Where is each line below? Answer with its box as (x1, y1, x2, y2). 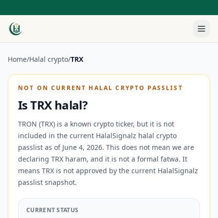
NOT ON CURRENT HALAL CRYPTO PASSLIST (18, 84, 183, 92)
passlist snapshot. (18, 178, 77, 187)
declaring (18, 154, 51, 163)
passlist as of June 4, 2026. (18, 143, 104, 152)
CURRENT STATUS (26, 206, 79, 214)
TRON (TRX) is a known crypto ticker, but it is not (18, 119, 174, 128)
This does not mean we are (104, 143, 194, 152)
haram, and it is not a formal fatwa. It (63, 154, 187, 163)
